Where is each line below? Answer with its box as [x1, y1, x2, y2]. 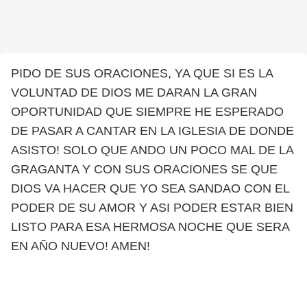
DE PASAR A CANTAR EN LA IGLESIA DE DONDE [11, 124, 294, 138]
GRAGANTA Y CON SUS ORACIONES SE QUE [11, 162, 278, 176]
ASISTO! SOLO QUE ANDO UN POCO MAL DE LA [11, 143, 293, 157]
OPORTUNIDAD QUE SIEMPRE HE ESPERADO [11, 105, 284, 119]
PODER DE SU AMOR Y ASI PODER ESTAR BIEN [11, 201, 293, 214]
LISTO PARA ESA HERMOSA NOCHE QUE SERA [11, 220, 289, 234]
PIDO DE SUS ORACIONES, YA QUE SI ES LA [11, 66, 273, 80]
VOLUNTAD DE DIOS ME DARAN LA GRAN [11, 86, 257, 99]
